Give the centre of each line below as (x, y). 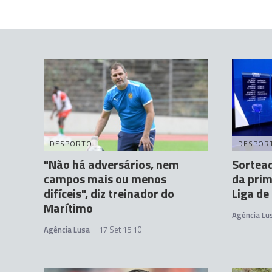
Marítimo (68, 208)
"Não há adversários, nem (111, 165)
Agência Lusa (67, 230)
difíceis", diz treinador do (109, 194)
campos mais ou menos (105, 179)
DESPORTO (71, 144)
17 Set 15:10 (120, 230)
